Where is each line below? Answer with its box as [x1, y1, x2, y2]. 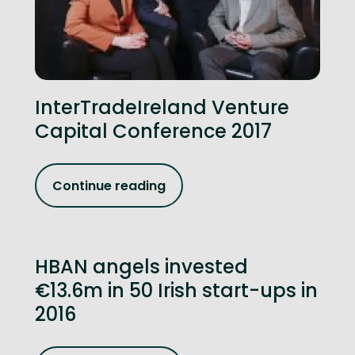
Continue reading [52, 176, 166, 195]
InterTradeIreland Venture [35, 94, 289, 120]
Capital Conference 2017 [35, 118, 272, 144]
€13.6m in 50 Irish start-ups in [35, 277, 318, 303]
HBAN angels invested [35, 254, 248, 280]
